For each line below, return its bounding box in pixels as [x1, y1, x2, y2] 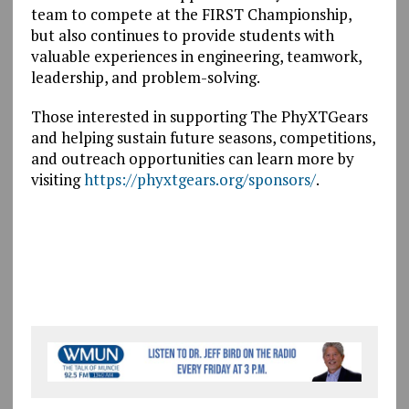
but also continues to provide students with [30, 24, 334, 46]
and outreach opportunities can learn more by [30, 147, 354, 169]
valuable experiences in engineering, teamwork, [30, 45, 362, 67]
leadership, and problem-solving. [30, 66, 260, 88]
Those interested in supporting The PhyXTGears [30, 105, 368, 127]
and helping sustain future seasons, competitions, [30, 126, 375, 148]
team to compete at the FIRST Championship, [30, 3, 351, 25]
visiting [30, 168, 84, 190]
